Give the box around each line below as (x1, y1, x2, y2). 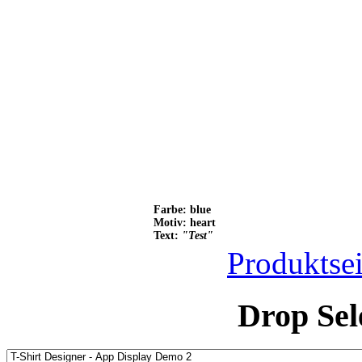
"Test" (182, 229, 213, 242)
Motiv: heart (154, 217, 216, 229)
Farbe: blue (154, 204, 211, 216)
